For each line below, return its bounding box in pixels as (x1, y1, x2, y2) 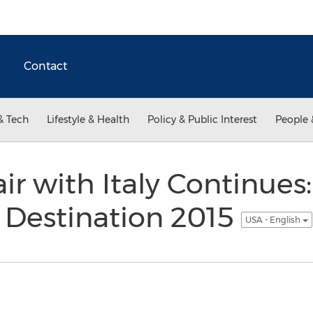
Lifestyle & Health (47, 113, 129, 126)
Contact (24, 59, 67, 73)
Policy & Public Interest (147, 113, 257, 126)
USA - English (245, 214, 303, 225)
